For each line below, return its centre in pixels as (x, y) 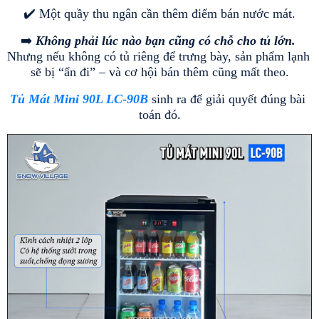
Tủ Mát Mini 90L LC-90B (79, 99)
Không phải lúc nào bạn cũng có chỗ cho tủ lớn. (165, 41)
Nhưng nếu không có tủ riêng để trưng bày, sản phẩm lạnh (158, 56)
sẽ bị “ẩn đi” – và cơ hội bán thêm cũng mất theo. (159, 72)
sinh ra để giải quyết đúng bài (227, 99)
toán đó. (159, 115)
